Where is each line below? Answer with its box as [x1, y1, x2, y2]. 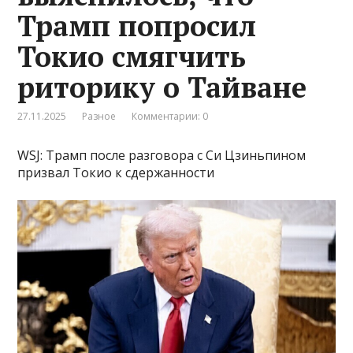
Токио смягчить [17, 37, 247, 75]
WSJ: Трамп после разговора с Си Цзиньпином [17, 146, 307, 164]
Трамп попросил [17, 6, 257, 44]
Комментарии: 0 [132, 109, 209, 123]
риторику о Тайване [17, 68, 307, 106]
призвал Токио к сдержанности [17, 163, 215, 181]
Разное [82, 109, 117, 123]
